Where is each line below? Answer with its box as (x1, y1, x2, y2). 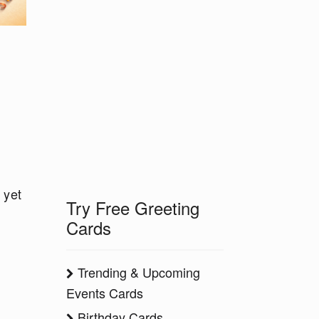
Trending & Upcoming (74, 263, 200, 281)
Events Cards (66, 283, 143, 302)
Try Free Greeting (66, 195, 199, 220)
